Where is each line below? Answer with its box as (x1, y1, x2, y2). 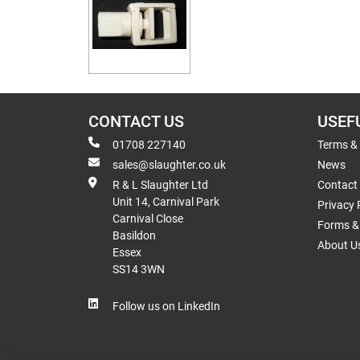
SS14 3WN (112, 262, 165, 276)
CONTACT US (88, 112, 184, 131)
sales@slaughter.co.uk (112, 157, 226, 171)
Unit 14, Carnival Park (112, 194, 219, 208)
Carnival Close (112, 211, 183, 225)
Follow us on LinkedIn (112, 299, 220, 313)
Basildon (112, 228, 156, 242)
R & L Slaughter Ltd (112, 178, 208, 191)
